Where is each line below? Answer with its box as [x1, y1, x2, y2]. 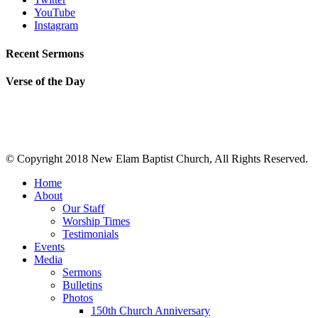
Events [34, 241, 65, 253]
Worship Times [62, 215, 130, 228]
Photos [62, 292, 93, 305]
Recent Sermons [6, 47, 84, 60]
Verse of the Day [6, 75, 85, 87]
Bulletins [62, 279, 102, 292]
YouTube [34, 6, 75, 19]
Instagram [34, 19, 78, 32]
